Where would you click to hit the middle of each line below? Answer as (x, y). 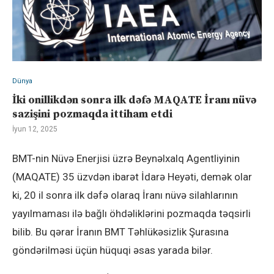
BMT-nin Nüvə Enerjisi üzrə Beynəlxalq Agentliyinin (126, 159)
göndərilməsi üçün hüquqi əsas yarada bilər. (113, 250)
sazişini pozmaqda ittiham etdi (92, 114)
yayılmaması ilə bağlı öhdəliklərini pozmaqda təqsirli (131, 214)
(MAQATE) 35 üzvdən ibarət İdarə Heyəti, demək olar (132, 177)
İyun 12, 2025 (35, 129)
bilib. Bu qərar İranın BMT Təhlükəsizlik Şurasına (120, 232)
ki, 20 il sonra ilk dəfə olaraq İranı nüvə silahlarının (125, 195)
